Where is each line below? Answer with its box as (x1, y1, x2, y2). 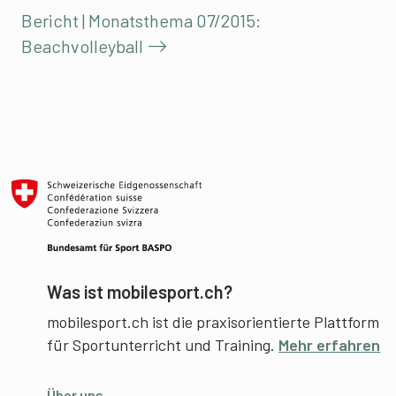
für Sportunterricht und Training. (47, 335, 279, 355)
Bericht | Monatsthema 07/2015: (21, 10, 261, 32)
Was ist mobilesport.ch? (47, 281, 233, 303)
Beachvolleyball (21, 35, 143, 57)
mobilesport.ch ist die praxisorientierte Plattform (47, 312, 380, 332)
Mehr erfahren (278, 335, 381, 355)
